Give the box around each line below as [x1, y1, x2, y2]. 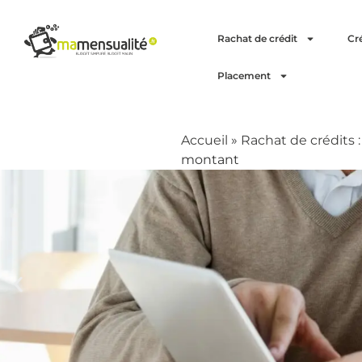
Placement [217, 69, 271, 82]
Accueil [180, 133, 228, 148]
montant [180, 152, 239, 167]
